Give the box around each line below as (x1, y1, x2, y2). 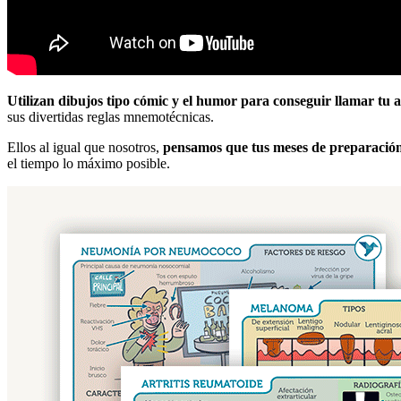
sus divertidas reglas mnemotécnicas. (7, 108, 218, 124)
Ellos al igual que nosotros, (7, 139, 163, 155)
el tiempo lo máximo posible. (7, 155, 174, 171)
